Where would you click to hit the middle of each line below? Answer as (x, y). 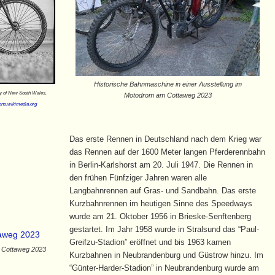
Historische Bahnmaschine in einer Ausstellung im (168, 84)
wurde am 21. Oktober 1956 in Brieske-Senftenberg (160, 216)
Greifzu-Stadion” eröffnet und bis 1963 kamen (150, 242)
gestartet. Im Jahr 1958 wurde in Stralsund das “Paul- (164, 229)
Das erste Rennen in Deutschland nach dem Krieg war (165, 139)
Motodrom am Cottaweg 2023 (168, 95)
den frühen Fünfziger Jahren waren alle (138, 177)
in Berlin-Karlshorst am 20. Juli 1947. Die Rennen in (161, 165)
